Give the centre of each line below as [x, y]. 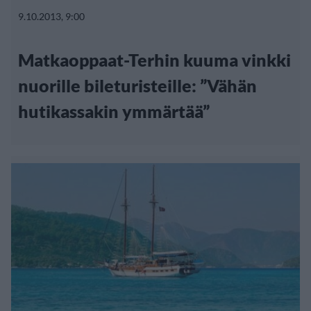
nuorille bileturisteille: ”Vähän [137, 85]
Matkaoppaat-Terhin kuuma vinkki [154, 59]
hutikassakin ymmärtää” [114, 111]
